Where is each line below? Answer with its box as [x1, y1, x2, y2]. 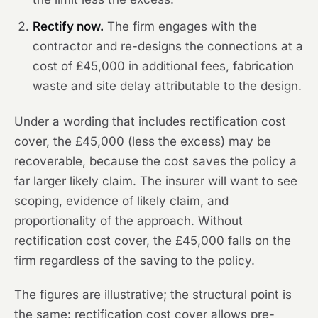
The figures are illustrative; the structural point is [14, 287, 292, 302]
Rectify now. [33, 19, 104, 33]
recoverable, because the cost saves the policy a [14, 154, 297, 168]
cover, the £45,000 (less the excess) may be [14, 134, 271, 148]
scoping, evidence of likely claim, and [14, 194, 229, 208]
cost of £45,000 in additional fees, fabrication [33, 59, 294, 73]
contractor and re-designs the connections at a [33, 39, 303, 53]
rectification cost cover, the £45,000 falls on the [14, 234, 291, 248]
